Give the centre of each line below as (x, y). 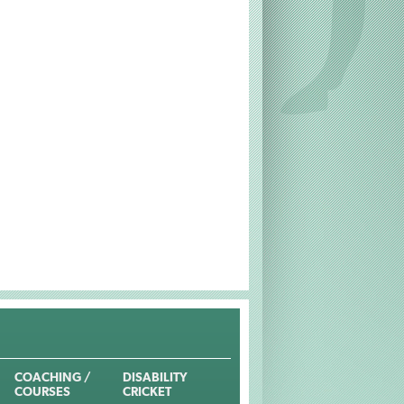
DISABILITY (155, 377)
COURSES (42, 391)
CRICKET (147, 391)
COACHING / (53, 377)
